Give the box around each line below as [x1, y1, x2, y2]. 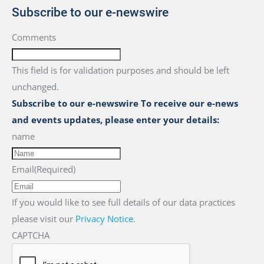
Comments [12, 31, 56, 43]
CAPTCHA [12, 229, 49, 241]
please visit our [12, 213, 75, 225]
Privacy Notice [75, 213, 133, 225]
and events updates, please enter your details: [12, 114, 219, 126]
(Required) [34, 163, 75, 175]
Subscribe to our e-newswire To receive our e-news [12, 97, 238, 109]
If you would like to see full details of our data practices [12, 196, 235, 208]
